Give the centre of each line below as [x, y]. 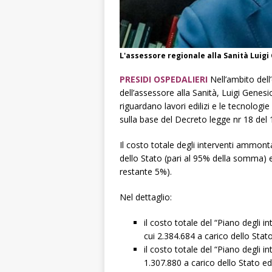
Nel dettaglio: [146, 197]
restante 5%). [146, 171]
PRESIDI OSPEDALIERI [164, 79]
